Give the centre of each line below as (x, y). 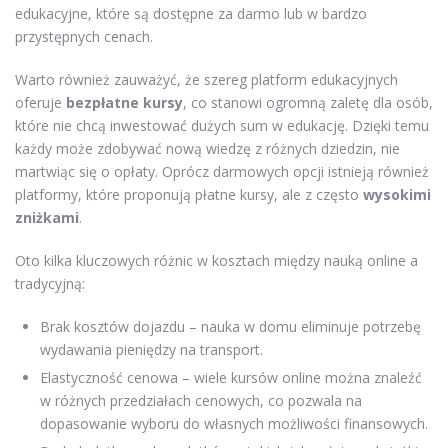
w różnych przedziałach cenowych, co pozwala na (201, 401)
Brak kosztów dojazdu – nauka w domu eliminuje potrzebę (230, 327)
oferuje (40, 103)
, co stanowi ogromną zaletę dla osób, (308, 103)
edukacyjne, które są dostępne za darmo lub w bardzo (191, 14)
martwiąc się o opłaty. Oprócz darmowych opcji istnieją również (222, 172)
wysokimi (397, 195)
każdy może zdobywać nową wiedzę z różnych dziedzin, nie (207, 149)
